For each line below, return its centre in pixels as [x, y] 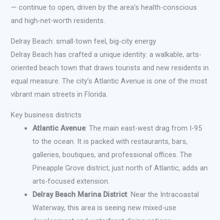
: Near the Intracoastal [163, 194]
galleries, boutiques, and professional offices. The [112, 154]
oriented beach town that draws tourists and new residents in [110, 68]
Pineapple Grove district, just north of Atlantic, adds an [120, 168]
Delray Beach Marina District [80, 194]
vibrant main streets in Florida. [59, 94]
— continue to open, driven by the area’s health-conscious [104, 8]
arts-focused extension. [71, 181]
